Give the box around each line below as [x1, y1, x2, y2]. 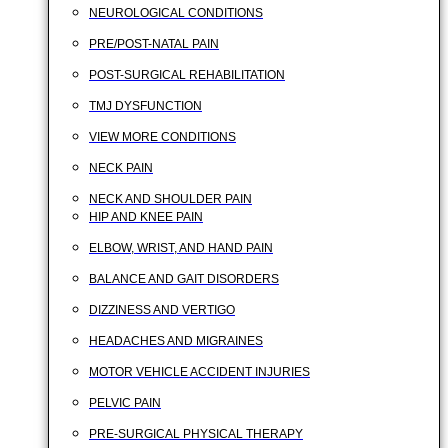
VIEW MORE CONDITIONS [89, 130, 236, 144]
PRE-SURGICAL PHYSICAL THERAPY [89, 427, 303, 441]
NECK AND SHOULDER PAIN [89, 192, 252, 206]
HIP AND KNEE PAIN [89, 210, 203, 224]
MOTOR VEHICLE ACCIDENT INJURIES [89, 365, 310, 379]
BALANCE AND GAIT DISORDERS [89, 272, 279, 286]
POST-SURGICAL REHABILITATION [89, 68, 285, 82]
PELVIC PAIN [89, 396, 161, 410]
